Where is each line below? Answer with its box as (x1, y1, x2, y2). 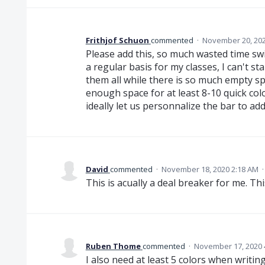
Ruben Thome (85, 241, 141, 252)
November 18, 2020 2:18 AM (161, 164, 258, 175)
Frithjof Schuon (85, 35, 149, 46)
